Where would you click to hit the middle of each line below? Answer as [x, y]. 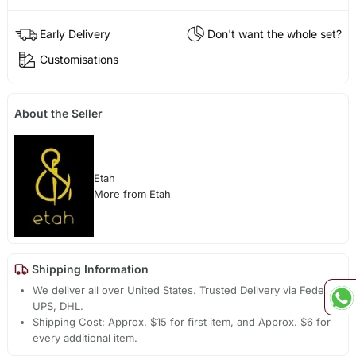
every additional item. [85, 337]
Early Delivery [75, 33]
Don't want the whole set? [275, 33]
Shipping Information [88, 269]
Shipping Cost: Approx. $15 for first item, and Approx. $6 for [182, 321]
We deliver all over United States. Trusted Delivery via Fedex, [183, 290]
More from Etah [132, 193]
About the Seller [58, 113]
